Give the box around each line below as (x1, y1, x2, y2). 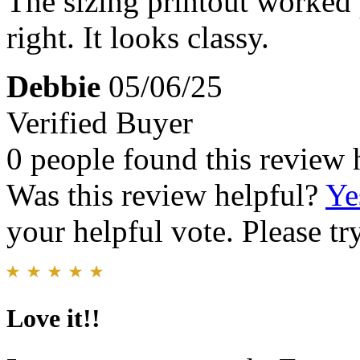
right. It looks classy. (6, 20, 269, 55)
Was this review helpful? (6, 178, 325, 213)
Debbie (6, 69, 100, 104)
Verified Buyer (6, 105, 193, 141)
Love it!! (6, 303, 100, 333)
